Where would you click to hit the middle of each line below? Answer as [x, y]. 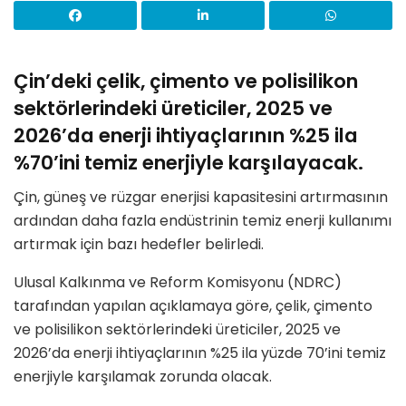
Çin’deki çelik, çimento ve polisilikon [186, 81]
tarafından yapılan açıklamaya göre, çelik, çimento [193, 306]
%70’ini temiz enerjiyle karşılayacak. [188, 162]
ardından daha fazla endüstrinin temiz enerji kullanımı [203, 221]
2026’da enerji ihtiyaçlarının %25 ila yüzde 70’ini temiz [200, 353]
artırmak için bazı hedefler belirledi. [139, 245]
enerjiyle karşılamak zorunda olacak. [143, 377]
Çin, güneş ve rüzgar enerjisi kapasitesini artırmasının [201, 198]
